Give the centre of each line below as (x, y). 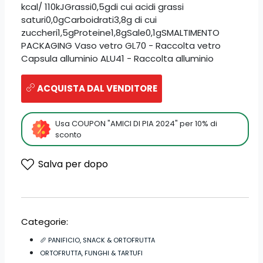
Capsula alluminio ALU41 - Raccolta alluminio (117, 58)
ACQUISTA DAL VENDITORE (96, 88)
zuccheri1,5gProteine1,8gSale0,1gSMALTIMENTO (120, 33)
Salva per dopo (73, 164)
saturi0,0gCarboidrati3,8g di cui (89, 20)
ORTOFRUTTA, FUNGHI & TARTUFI (91, 253)
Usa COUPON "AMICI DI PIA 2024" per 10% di (136, 123)
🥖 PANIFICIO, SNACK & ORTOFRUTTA (97, 240)
